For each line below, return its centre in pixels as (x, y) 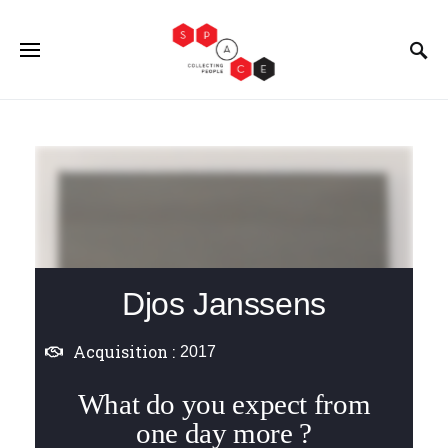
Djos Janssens (224, 303)
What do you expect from (224, 403)
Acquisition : (124, 351)
